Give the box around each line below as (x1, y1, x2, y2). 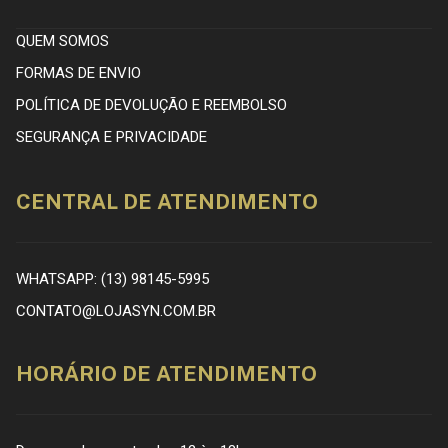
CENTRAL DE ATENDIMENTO (16, 188, 318, 214)
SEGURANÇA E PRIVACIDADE (16, 127, 207, 146)
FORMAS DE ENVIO (16, 63, 141, 82)
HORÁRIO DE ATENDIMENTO (16, 360, 317, 386)
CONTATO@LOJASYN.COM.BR (16, 301, 216, 320)
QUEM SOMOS (16, 31, 109, 50)
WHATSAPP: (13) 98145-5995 (16, 269, 209, 288)
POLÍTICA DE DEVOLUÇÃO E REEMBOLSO (16, 95, 287, 114)
